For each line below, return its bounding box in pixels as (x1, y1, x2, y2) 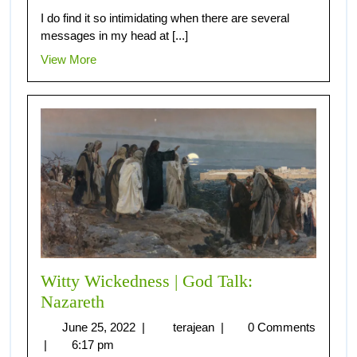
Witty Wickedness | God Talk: (41, 272, 253, 292)
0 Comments (248, 320, 316, 335)
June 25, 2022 (61, 320, 139, 335)
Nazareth (41, 292, 104, 312)
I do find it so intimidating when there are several (41, 11, 289, 25)
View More (41, 53, 96, 67)
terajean (172, 320, 218, 335)
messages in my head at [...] (41, 29, 188, 43)
